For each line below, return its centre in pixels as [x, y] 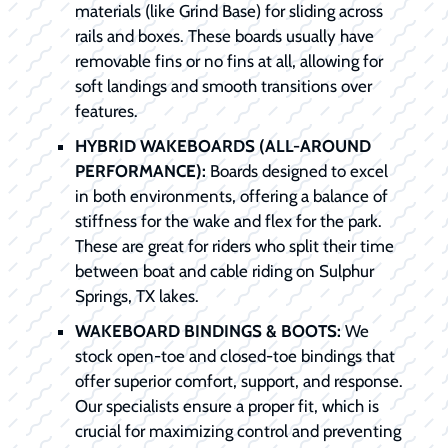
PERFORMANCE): [140, 171]
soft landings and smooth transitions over [223, 86]
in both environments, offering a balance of [231, 196]
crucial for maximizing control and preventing [238, 431]
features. [106, 111]
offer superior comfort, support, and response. [239, 381]
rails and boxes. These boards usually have [224, 36]
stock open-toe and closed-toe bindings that [235, 356]
